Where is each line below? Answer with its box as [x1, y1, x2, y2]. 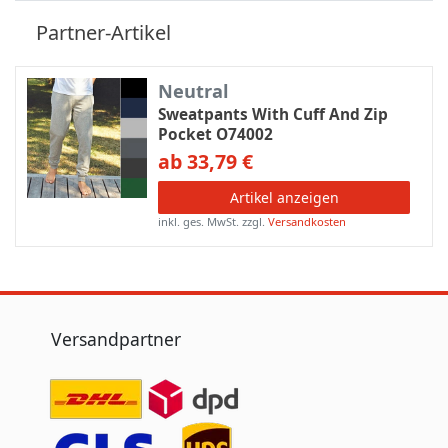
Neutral [158, 78, 230, 103]
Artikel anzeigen [229, 187, 339, 207]
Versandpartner [51, 326, 181, 351]
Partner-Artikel [36, 19, 171, 47]
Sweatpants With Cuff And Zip [158, 103, 389, 125]
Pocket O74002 [158, 123, 274, 145]
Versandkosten [268, 213, 347, 229]
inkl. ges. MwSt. [158, 213, 240, 229]
